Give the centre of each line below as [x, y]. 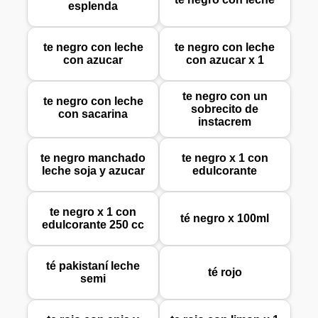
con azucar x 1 [225, 60]
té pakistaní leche [93, 266]
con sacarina [93, 114]
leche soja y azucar [93, 171]
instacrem [225, 122]
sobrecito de [225, 109]
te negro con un [225, 97]
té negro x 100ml [225, 219]
